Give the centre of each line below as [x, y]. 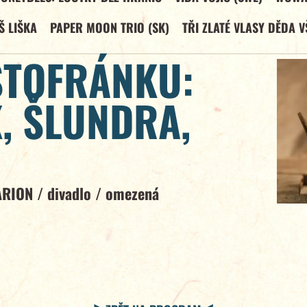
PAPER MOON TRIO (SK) [109, 27]
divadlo [71, 194]
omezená [132, 194]
